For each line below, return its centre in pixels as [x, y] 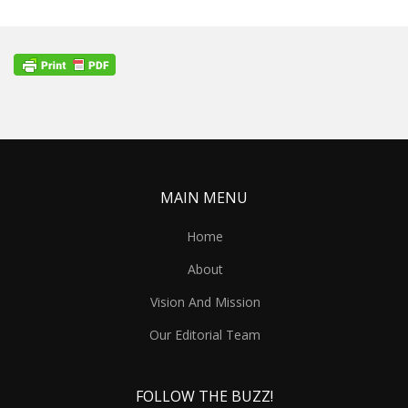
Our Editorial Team [205, 334]
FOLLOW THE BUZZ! [204, 396]
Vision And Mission [205, 301]
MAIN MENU [204, 197]
